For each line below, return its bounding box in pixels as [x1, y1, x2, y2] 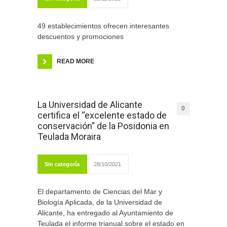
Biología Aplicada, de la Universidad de [37, 198, 162, 207]
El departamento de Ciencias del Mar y [37, 187, 162, 196]
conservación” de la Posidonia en [37, 121, 169, 132]
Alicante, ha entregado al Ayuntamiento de [37, 209, 173, 217]
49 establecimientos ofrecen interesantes [37, 22, 169, 30]
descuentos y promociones [37, 32, 124, 41]
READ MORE [57, 58, 94, 65]
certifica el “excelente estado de [37, 110, 167, 121]
